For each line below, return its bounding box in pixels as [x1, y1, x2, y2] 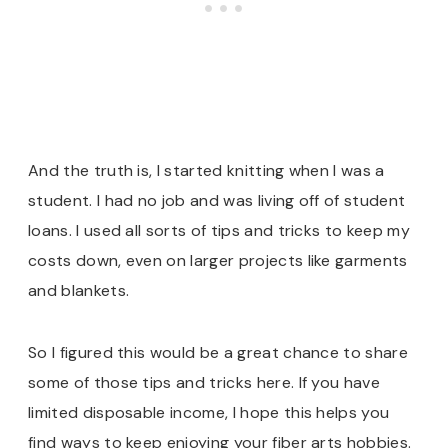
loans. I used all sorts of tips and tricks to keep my [28, 219, 410, 241]
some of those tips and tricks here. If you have [28, 371, 381, 393]
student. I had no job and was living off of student [28, 189, 406, 211]
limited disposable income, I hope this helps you [28, 401, 390, 423]
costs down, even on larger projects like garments [28, 249, 408, 271]
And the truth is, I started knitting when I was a [28, 159, 385, 181]
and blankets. [28, 279, 130, 301]
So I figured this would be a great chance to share [28, 341, 409, 363]
